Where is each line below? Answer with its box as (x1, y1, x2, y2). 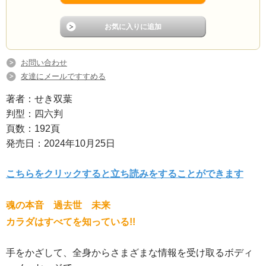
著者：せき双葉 (6, 94, 72, 104)
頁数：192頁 (6, 123, 60, 134)
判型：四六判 (6, 109, 63, 119)
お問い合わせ (21, 58, 67, 68)
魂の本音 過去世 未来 (6, 200, 110, 211)
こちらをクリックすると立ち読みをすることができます (6, 169, 243, 179)
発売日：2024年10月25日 (6, 138, 115, 149)
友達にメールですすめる (21, 72, 106, 81)
